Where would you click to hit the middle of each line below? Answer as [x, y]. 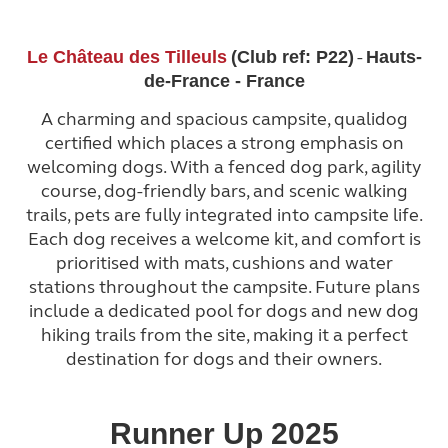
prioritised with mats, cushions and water [224, 263]
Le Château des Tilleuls [126, 57]
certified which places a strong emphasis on [224, 143]
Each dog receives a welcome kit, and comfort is [224, 239]
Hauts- [393, 57]
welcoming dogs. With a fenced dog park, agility [224, 167]
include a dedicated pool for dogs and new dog [224, 311]
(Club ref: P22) [292, 57]
